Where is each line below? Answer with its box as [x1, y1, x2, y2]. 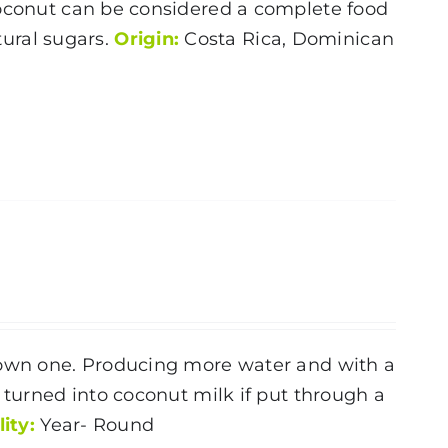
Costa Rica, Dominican [179, 27, 395, 50]
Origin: [114, 27, 180, 50]
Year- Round [35, 413, 165, 436]
